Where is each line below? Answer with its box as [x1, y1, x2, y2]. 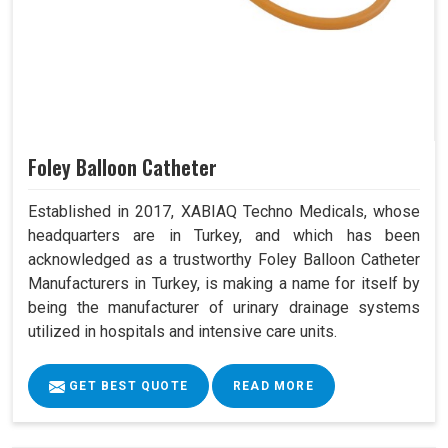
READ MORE [233, 379, 314, 394]
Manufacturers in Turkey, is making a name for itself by [28, 274, 420, 294]
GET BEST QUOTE [65, 379, 188, 394]
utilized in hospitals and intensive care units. [28, 322, 337, 342]
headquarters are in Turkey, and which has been [28, 226, 420, 246]
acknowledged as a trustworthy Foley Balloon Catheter [28, 250, 420, 270]
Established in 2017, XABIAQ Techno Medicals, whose [28, 202, 420, 222]
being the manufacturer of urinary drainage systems [28, 298, 420, 318]
